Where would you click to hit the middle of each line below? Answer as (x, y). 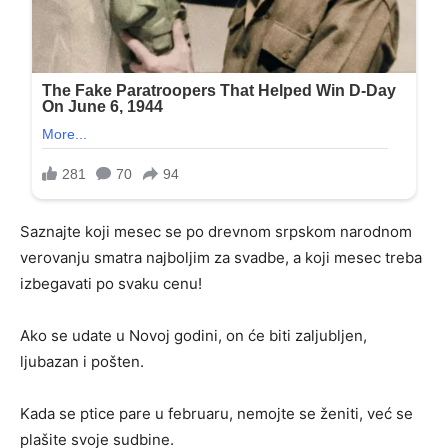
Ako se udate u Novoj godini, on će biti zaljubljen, (193, 336)
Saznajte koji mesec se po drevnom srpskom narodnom (216, 232)
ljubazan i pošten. (82, 362)
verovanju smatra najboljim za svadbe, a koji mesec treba (221, 258)
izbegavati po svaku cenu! (111, 284)
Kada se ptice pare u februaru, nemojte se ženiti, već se (216, 414)
